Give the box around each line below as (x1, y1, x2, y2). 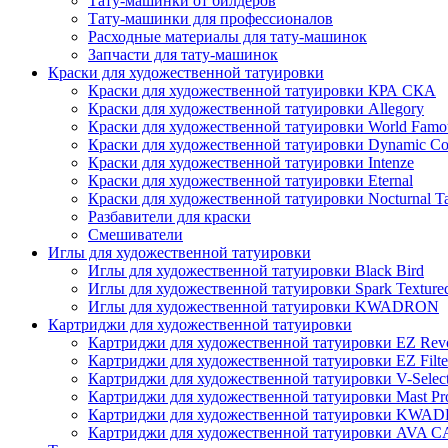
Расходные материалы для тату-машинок (88, 27, 367, 45)
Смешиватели (88, 225, 183, 243)
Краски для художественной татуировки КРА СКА (88, 81, 436, 99)
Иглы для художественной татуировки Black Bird (88, 261, 424, 279)
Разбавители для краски (88, 207, 251, 225)
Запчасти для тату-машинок (88, 45, 278, 63)
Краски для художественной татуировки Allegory (88, 99, 424, 117)
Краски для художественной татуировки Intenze (88, 153, 414, 171)
